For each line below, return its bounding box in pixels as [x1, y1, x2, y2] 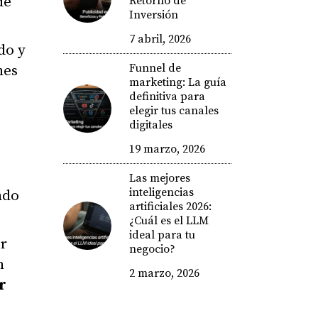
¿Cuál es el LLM [128, 214, 209, 228]
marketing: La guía [128, 75, 226, 89]
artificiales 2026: [128, 199, 212, 214]
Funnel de [128, 61, 181, 75]
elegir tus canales [128, 104, 219, 118]
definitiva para [128, 89, 205, 104]
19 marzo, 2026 [128, 142, 205, 156]
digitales [128, 118, 172, 132]
